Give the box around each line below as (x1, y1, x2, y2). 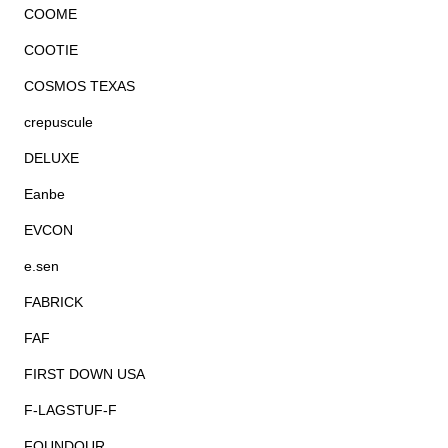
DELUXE (24, 150, 80, 167)
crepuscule (24, 114, 94, 131)
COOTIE (24, 42, 79, 59)
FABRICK (24, 294, 84, 311)
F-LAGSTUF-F (24, 402, 118, 419)
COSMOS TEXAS (24, 78, 136, 95)
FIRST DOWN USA (24, 366, 146, 383)
